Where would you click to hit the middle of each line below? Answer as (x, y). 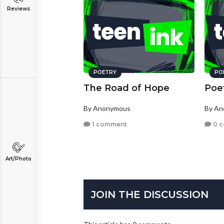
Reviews (18, 9)
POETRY (105, 72)
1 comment (109, 124)
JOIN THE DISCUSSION (150, 195)
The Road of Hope (126, 88)
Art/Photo (18, 159)
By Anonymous (107, 108)
